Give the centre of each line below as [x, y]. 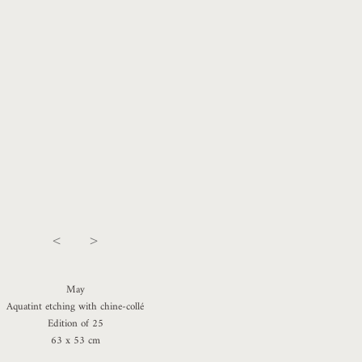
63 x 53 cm [75, 341]
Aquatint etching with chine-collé [75, 307]
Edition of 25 [75, 324]
